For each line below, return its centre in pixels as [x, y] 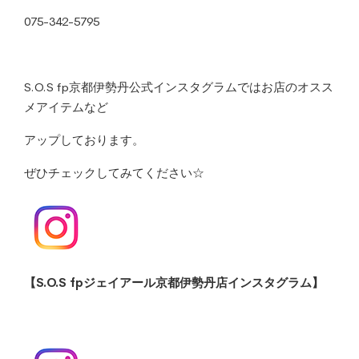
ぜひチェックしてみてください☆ [114, 173]
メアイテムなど [66, 107]
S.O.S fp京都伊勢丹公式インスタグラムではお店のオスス [179, 87]
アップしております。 [84, 140]
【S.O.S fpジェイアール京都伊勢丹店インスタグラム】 [174, 282]
